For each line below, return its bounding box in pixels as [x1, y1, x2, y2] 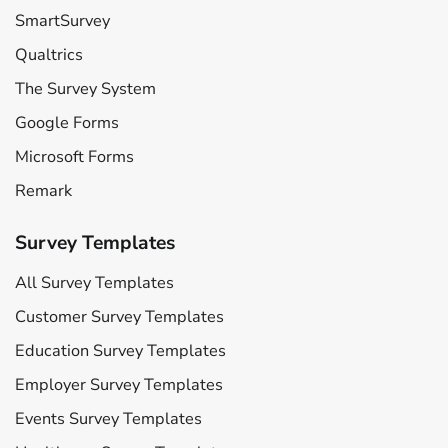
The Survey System [15, 77, 156, 100]
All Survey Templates [15, 271, 174, 294]
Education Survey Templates [15, 339, 226, 362]
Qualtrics [15, 43, 83, 66]
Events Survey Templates [15, 407, 202, 430]
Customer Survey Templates [15, 305, 224, 328]
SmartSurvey [15, 9, 110, 32]
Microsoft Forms [15, 145, 134, 168]
